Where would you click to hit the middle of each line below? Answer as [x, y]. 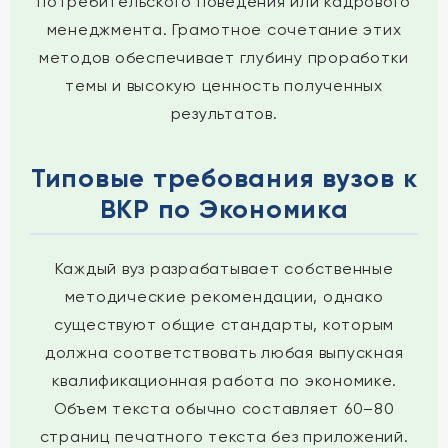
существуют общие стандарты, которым [224, 324]
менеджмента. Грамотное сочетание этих [224, 29]
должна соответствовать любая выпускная [224, 352]
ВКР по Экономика [224, 209]
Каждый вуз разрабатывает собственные [224, 268]
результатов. [224, 113]
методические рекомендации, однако [224, 296]
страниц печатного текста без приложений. [224, 436]
